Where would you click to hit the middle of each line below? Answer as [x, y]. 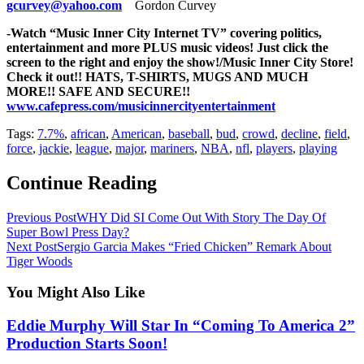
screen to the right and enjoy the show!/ [115, 62]
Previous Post [41, 217]
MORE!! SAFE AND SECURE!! [98, 91]
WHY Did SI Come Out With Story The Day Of [201, 217]
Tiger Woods [39, 261]
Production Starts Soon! [87, 344]
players [274, 148]
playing [318, 148]
